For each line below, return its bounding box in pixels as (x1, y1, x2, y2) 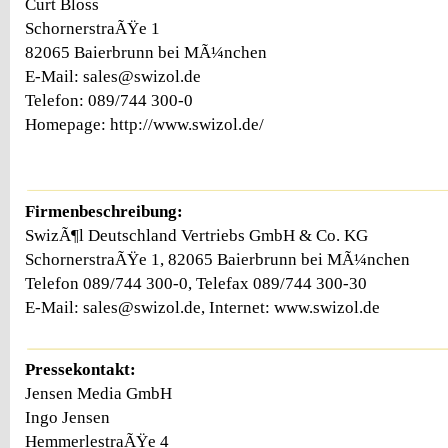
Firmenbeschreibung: (25, 201, 183, 221)
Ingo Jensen (25, 408, 110, 428)
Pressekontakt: (25, 360, 136, 380)
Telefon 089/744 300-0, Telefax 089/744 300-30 (25, 273, 367, 293)
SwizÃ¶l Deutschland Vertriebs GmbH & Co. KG (25, 225, 368, 245)
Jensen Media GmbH (25, 384, 172, 404)
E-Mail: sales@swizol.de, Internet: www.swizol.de (25, 297, 380, 317)
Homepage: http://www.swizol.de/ (25, 114, 264, 134)
